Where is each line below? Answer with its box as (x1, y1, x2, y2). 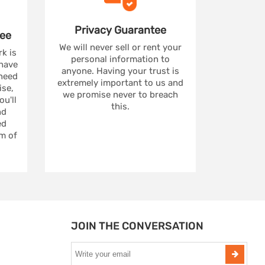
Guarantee (114, 23, 166, 37)
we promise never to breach (63, 89, 178, 100)
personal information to (71, 53, 170, 64)
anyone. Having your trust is (62, 65, 179, 76)
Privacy (75, 23, 114, 37)
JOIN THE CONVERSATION (70, 219, 203, 232)
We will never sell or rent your (59, 41, 182, 53)
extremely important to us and (57, 77, 183, 88)
